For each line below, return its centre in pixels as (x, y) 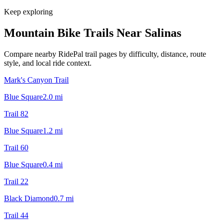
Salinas (163, 33)
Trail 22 (16, 181)
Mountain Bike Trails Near (74, 33)
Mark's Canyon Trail (36, 80)
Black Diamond (29, 198)
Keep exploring (28, 11)
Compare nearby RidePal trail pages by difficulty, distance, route (105, 54)
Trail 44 (16, 215)
